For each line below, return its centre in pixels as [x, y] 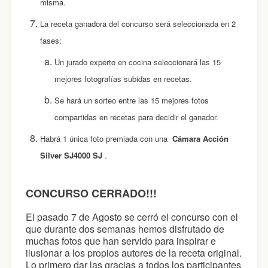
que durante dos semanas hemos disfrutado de [125, 229]
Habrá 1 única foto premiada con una [105, 139]
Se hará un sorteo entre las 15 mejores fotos [131, 100]
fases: [51, 41]
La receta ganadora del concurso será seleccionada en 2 [138, 24]
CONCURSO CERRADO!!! [91, 194]
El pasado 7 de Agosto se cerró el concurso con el [132, 217]
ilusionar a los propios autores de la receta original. [133, 253]
